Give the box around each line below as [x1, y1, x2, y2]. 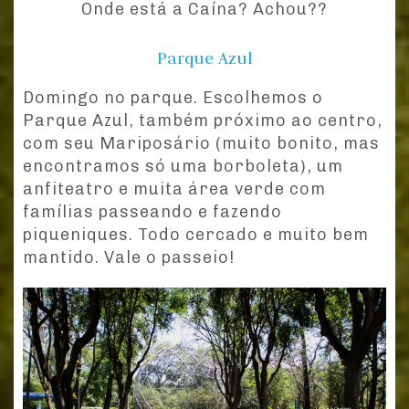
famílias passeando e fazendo [23, 201, 282, 222]
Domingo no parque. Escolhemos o [23, 87, 323, 108]
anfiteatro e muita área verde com [23, 178, 326, 199]
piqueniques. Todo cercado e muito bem [23, 224, 369, 245]
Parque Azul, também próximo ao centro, [23, 110, 383, 131]
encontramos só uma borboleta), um [23, 155, 343, 176]
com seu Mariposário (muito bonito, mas [23, 132, 380, 153]
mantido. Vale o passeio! [23, 246, 235, 267]
